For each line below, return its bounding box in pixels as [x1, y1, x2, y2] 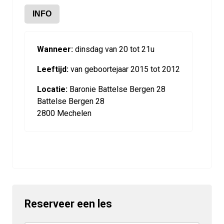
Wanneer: [37, 44, 73, 54]
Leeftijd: [37, 64, 68, 74]
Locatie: [37, 84, 67, 94]
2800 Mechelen [37, 108, 91, 118]
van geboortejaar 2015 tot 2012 [68, 64, 180, 74]
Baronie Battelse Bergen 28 [67, 84, 165, 94]
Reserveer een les [24, 197, 112, 210]
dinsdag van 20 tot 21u [73, 44, 154, 54]
